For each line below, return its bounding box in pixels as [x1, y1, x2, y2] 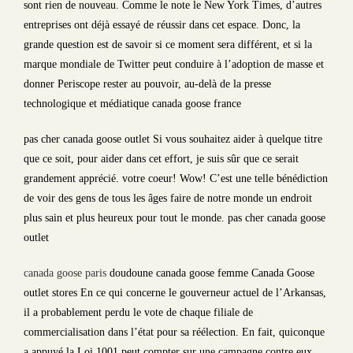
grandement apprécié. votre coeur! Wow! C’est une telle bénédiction [24, 173, 328, 184]
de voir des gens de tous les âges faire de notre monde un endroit [24, 192, 312, 204]
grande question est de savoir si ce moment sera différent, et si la [24, 39, 312, 50]
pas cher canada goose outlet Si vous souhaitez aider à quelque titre [24, 133, 322, 145]
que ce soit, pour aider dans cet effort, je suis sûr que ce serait [24, 153, 299, 165]
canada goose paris [24, 267, 106, 279]
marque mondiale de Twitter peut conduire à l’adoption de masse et [24, 58, 324, 70]
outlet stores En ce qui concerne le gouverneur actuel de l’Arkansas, [24, 287, 326, 299]
